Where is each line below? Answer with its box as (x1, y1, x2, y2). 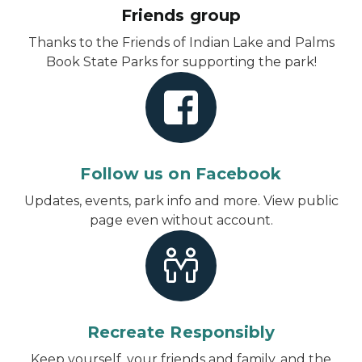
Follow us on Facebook (80, 163, 282, 183)
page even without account (89, 212, 271, 228)
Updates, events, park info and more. (23, 192, 263, 208)
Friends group (120, 5, 242, 25)
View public (263, 192, 339, 208)
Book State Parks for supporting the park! (45, 53, 317, 69)
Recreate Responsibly (86, 322, 276, 342)
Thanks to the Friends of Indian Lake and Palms (27, 34, 335, 50)
